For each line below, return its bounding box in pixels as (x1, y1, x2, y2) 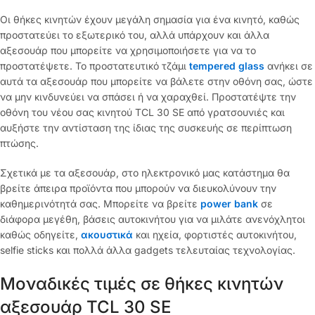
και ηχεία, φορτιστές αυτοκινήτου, (136, 229, 297, 241)
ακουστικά (81, 229, 133, 241)
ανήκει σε (267, 60, 313, 72)
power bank (200, 198, 258, 210)
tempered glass (189, 60, 267, 72)
